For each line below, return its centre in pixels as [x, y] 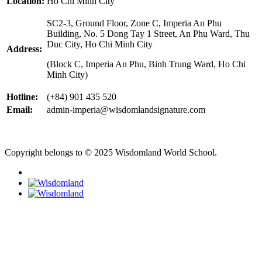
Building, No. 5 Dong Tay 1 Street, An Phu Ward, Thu [148, 34]
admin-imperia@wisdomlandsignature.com [126, 110]
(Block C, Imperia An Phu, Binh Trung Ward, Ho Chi [146, 64]
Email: [20, 110]
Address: [24, 49]
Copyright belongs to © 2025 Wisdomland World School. [111, 152]
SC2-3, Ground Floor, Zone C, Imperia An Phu [134, 23]
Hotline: [22, 97]
